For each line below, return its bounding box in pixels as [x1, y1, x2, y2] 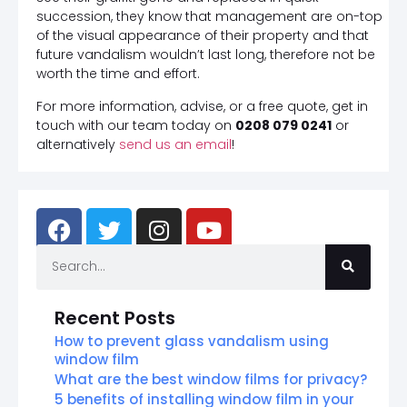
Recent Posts [55, 304, 175, 331]
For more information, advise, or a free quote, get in [36, 96, 368, 115]
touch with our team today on [36, 115, 235, 134]
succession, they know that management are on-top [36, 7, 382, 26]
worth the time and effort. [36, 65, 200, 84]
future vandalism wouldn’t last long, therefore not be [36, 45, 375, 65]
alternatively [36, 134, 119, 154]
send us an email [119, 134, 232, 154]
